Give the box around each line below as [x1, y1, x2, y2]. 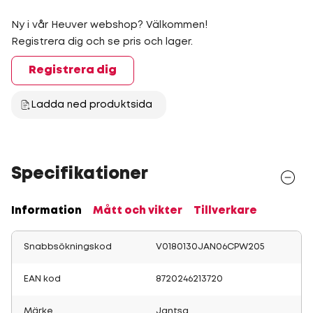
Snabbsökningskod [24, 243, 112, 251]
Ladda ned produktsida [31, 101, 152, 109]
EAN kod [24, 275, 61, 283]
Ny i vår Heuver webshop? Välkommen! [11, 21, 208, 29]
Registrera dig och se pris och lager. [11, 38, 193, 46]
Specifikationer [11, 167, 148, 182]
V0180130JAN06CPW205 [156, 243, 265, 251]
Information [11, 206, 82, 216]
